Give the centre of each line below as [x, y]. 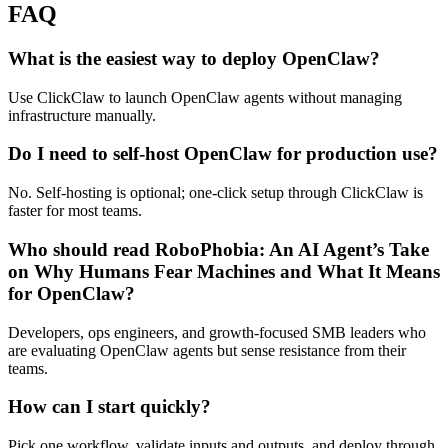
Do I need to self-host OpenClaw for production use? [223, 154]
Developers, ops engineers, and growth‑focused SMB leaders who [217, 332]
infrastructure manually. [82, 115]
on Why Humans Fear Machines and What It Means [224, 271]
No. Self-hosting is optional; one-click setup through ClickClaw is [215, 193]
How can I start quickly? [109, 407]
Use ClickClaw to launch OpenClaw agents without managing [205, 97]
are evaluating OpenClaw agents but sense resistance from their [207, 350]
